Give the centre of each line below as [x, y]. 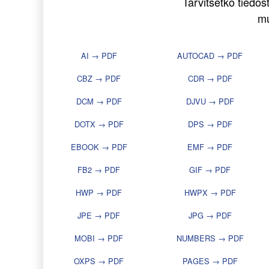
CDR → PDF [210, 79]
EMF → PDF [210, 147]
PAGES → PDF [210, 261]
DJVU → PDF [210, 101]
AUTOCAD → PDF [210, 56]
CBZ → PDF [99, 79]
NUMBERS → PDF [210, 238]
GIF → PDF [210, 170]
